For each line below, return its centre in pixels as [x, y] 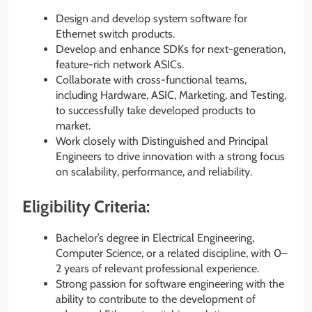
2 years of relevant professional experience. [157, 269]
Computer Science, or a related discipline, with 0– [172, 253]
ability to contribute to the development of [156, 299]
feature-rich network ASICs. [120, 65]
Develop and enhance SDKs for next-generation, [171, 49]
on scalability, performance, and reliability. [154, 172]
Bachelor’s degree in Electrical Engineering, [155, 238]
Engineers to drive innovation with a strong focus [170, 157]
